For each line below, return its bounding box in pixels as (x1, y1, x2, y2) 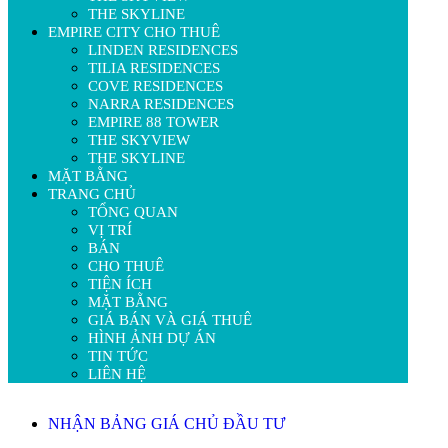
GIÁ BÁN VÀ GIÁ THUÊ (88, 312, 252, 329)
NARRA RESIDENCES (88, 96, 234, 113)
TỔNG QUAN (88, 204, 178, 221)
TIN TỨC (88, 348, 148, 365)
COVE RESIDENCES (88, 78, 223, 95)
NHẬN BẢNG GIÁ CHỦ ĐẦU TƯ (48, 415, 285, 433)
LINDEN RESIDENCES (88, 42, 238, 59)
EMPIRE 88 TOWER (88, 114, 219, 131)
